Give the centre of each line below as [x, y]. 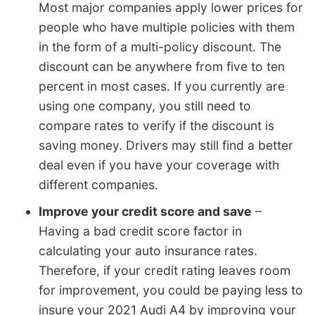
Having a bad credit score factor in [140, 231]
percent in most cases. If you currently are [162, 86]
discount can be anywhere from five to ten [162, 66]
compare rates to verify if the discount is [156, 125]
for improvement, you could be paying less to [171, 290]
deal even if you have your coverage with [159, 165]
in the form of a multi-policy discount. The [160, 46]
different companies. [98, 184]
